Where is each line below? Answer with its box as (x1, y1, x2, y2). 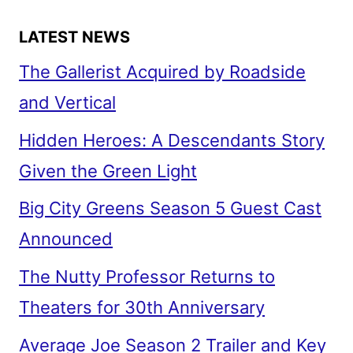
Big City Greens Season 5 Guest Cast (19, 198, 321, 219)
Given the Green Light (19, 160, 197, 181)
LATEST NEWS (19, 27, 130, 46)
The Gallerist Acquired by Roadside (19, 61, 306, 82)
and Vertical (19, 91, 116, 113)
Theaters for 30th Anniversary (19, 297, 265, 318)
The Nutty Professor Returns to (19, 266, 275, 288)
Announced (19, 229, 113, 250)
